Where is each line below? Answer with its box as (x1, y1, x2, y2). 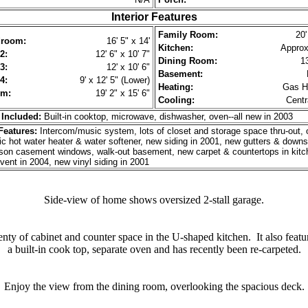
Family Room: (158, 30, 218, 40)
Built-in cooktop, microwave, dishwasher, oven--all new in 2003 (44, 111, 293, 122)
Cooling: (158, 95, 195, 105)
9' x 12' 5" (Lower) (80, 75, 150, 85)
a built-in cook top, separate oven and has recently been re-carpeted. (7, 243, 301, 255)
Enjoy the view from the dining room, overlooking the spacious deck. (3, 280, 305, 292)
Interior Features (111, 11, 197, 23)
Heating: (158, 82, 193, 92)
